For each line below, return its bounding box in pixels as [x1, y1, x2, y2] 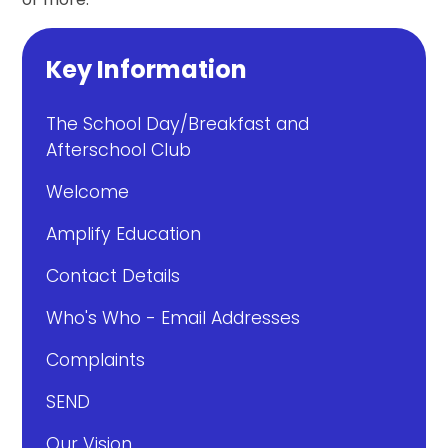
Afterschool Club [46, 138, 192, 163]
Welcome [46, 180, 130, 205]
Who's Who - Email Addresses [46, 306, 301, 331]
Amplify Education [46, 222, 202, 247]
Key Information [46, 53, 248, 87]
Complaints [46, 348, 146, 373]
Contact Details [46, 264, 181, 289]
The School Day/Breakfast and [46, 112, 310, 137]
